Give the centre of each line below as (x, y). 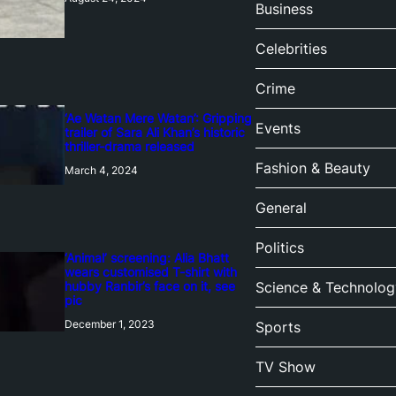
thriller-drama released (129, 147)
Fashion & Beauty (312, 168)
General (281, 208)
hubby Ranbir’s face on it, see (149, 286)
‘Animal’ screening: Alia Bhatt (146, 258)
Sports (278, 327)
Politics (279, 248)
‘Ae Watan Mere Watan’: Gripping (158, 118)
